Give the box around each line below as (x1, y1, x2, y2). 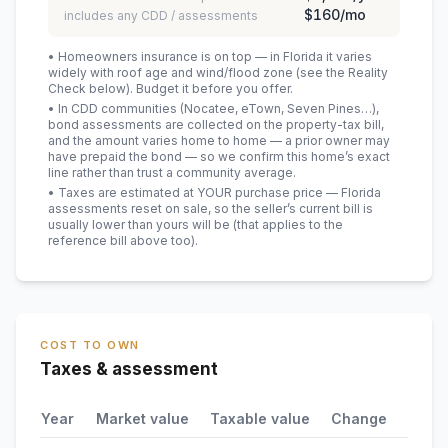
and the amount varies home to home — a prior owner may (48, 133, 390, 148)
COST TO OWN (40, 338, 140, 352)
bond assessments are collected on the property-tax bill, (48, 117, 384, 132)
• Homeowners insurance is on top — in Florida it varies (48, 49, 372, 64)
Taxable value (210, 410, 310, 427)
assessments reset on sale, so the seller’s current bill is (48, 201, 373, 216)
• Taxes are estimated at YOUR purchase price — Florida (48, 185, 381, 200)
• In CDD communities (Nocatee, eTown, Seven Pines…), (48, 101, 379, 116)
